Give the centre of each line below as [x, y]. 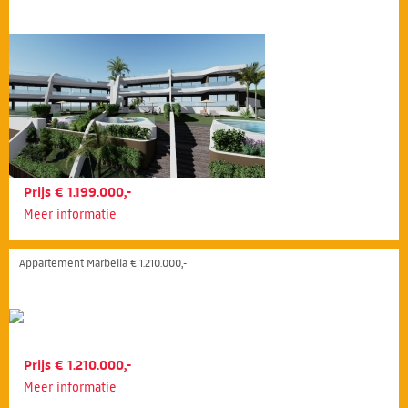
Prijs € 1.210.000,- [77, 366]
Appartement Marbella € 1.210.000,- [103, 263]
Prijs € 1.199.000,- [77, 193]
